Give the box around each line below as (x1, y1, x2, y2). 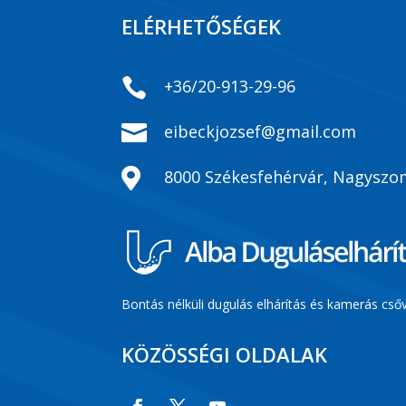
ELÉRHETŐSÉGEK (121, 12, 282, 40)
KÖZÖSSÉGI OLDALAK (121, 341, 328, 369)
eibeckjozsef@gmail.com (164, 121, 357, 143)
